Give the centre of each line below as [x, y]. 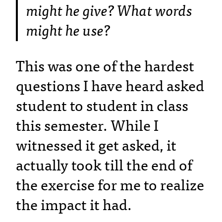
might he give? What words [109, 11]
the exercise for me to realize [110, 186]
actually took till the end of [104, 166]
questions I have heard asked [110, 86]
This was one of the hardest [105, 67]
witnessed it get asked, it [96, 146]
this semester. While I [87, 126]
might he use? [68, 31]
